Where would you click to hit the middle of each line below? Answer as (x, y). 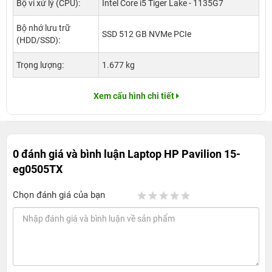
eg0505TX (38, 169)
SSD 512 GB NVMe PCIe (147, 34)
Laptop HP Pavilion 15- (184, 154)
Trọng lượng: (40, 65)
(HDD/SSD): (38, 40)
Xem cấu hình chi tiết (134, 96)
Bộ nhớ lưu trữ (43, 28)
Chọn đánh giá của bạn (59, 195)
